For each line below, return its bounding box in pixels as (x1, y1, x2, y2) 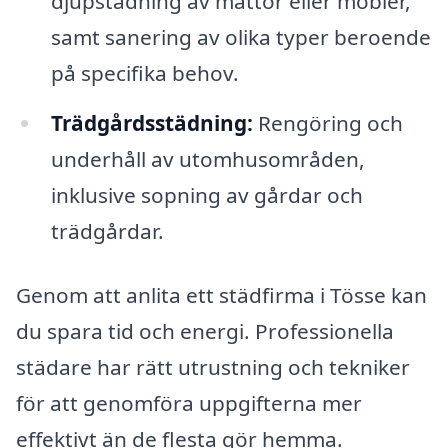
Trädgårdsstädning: (50, 108, 253, 137)
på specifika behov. (50, 59, 239, 88)
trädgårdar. (50, 216, 164, 245)
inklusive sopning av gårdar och (50, 180, 363, 209)
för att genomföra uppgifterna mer (16, 388, 362, 417)
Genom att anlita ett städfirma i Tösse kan (16, 280, 427, 309)
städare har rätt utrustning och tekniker (16, 352, 410, 381)
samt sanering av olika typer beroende (50, 23, 431, 52)
